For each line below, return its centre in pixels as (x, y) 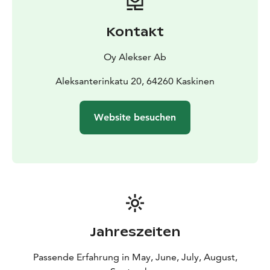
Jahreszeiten (135, 232)
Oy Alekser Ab (135, 57)
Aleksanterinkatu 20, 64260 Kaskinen (135, 81)
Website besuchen (135, 117)
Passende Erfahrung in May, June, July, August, (135, 257)
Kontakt (135, 32)
